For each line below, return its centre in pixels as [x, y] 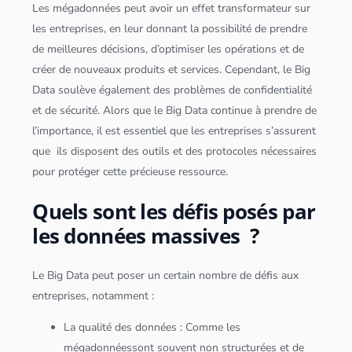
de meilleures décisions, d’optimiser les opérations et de [169, 49]
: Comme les [209, 327]
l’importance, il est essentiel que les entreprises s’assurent [174, 131]
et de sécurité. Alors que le [99, 111]
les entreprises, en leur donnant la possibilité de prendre [170, 29]
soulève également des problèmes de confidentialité [184, 90]
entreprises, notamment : [93, 295]
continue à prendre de [262, 111]
